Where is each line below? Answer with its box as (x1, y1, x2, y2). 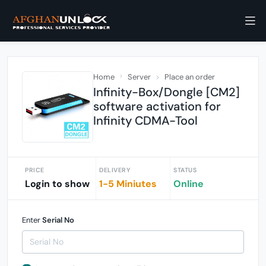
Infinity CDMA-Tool (93, 113, 198, 128)
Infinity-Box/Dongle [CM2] (93, 84, 240, 100)
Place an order (164, 72, 215, 82)
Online (173, 178, 204, 190)
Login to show (25, 178, 90, 190)
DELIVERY (99, 166, 130, 174)
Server (128, 72, 151, 82)
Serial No (42, 215, 74, 225)
